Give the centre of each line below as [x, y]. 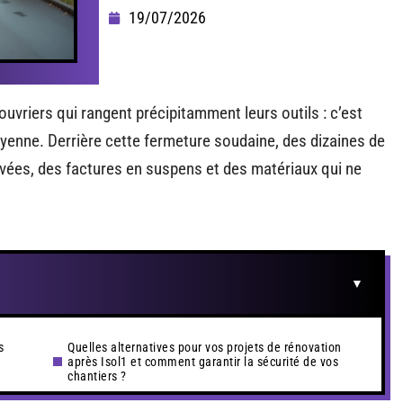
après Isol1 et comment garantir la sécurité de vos [203, 362]
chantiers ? [97, 376]
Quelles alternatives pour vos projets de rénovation [205, 347]
